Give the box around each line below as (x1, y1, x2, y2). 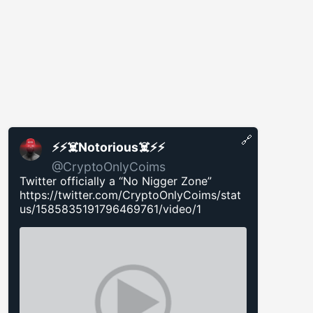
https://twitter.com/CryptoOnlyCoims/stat (20, 187, 241, 202)
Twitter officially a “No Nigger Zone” (20, 173, 212, 188)
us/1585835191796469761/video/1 (20, 201, 201, 216)
